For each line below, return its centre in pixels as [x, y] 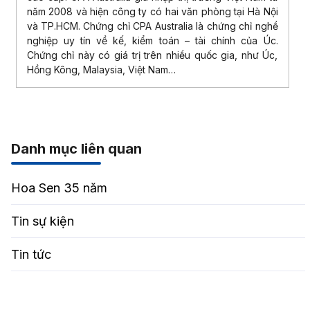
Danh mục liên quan [76, 149]
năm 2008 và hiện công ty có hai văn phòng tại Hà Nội [152, 12]
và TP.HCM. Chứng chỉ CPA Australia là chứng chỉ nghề [152, 26]
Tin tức [31, 255]
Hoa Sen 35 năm [59, 188]
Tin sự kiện [42, 221]
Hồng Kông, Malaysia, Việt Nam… [101, 70]
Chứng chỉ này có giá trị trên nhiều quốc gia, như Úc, [152, 55]
